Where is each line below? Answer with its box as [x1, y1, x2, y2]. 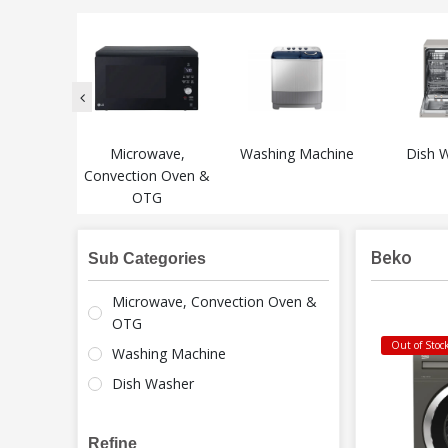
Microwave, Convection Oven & [112, 292, 317, 312]
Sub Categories [88, 250, 206, 268]
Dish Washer [112, 374, 194, 394]
